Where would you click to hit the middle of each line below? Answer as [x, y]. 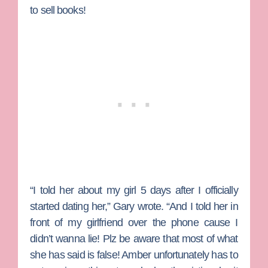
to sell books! [58, 10]
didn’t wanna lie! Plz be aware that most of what [134, 239]
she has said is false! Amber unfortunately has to [134, 255]
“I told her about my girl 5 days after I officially [134, 191]
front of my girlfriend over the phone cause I [134, 223]
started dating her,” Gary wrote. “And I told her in [134, 207]
